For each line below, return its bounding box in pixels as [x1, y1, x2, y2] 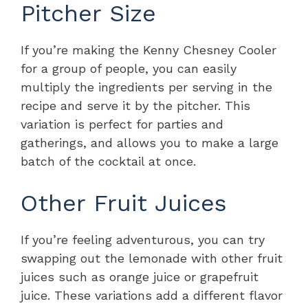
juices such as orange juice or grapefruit [21, 269, 258, 285]
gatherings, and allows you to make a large [21, 135, 278, 151]
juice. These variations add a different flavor [21, 288, 283, 303]
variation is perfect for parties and [21, 117, 223, 132]
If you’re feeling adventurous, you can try [21, 232, 265, 247]
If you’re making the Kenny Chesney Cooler [21, 43, 276, 58]
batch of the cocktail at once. [21, 154, 196, 169]
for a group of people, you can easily [21, 61, 236, 76]
